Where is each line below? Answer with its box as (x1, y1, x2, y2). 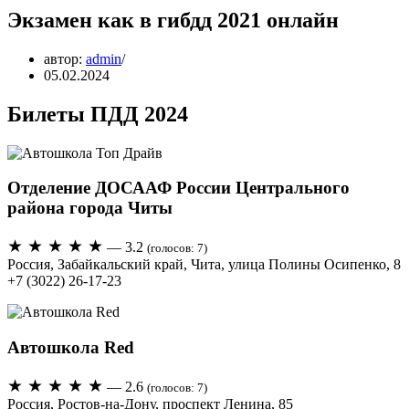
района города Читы (7, 198, 173, 218)
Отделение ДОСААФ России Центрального (7, 178, 350, 198)
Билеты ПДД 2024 (7, 101, 188, 126)
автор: (44, 50, 86, 67)
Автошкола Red (7, 337, 134, 357)
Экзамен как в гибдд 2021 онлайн (7, 7, 339, 32)
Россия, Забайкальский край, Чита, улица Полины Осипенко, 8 (7, 257, 401, 273)
